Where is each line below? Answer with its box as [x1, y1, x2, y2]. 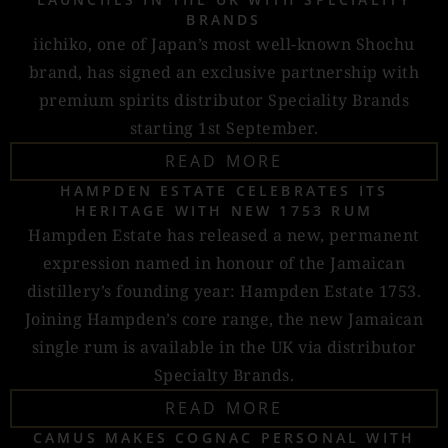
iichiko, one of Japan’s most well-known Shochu [33, 33, 415, 55]
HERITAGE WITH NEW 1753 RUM [74, 201, 374, 220]
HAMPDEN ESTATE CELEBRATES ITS [59, 181, 389, 200]
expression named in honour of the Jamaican [42, 252, 406, 274]
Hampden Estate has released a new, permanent [28, 224, 420, 246]
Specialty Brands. [153, 364, 295, 386]
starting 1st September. [129, 117, 319, 139]
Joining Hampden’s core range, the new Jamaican [24, 308, 424, 330]
